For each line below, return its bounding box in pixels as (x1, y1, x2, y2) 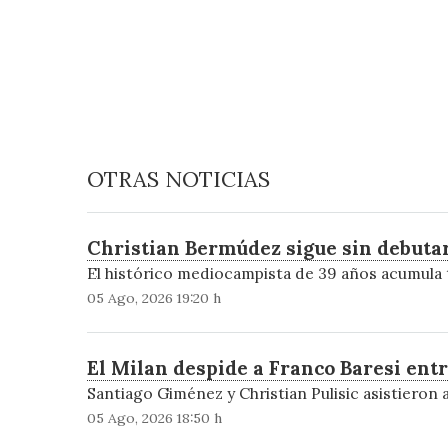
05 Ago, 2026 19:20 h (86, 289, 221, 308)
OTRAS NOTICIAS (86, 165, 270, 194)
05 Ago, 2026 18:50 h (86, 409, 222, 428)
